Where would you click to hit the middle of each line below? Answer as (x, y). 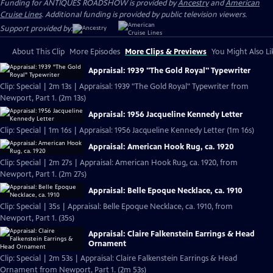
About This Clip (38, 52)
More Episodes (95, 52)
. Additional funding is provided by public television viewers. (144, 15)
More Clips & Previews (166, 52)
